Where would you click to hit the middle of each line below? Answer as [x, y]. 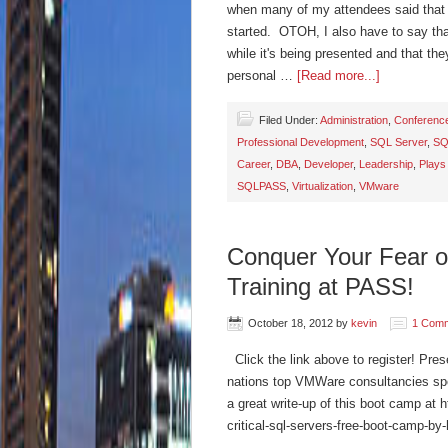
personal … [262, 75]
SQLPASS [261, 186]
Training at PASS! [320, 286]
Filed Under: [289, 120]
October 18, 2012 [290, 323]
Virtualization [322, 186]
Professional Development [300, 142]
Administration [354, 120]
